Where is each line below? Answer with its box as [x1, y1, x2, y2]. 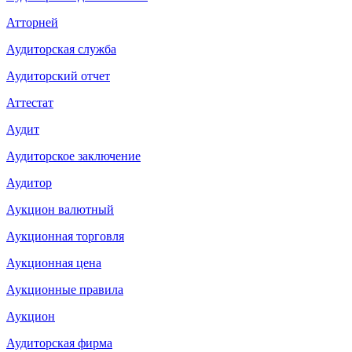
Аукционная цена [6, 255, 101, 269]
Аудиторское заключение [6, 148, 141, 163]
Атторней [6, 15, 58, 29]
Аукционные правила [6, 282, 123, 296]
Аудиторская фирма [6, 335, 112, 350]
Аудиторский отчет [6, 68, 110, 82]
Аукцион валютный [6, 202, 114, 216]
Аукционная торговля [6, 229, 124, 243]
